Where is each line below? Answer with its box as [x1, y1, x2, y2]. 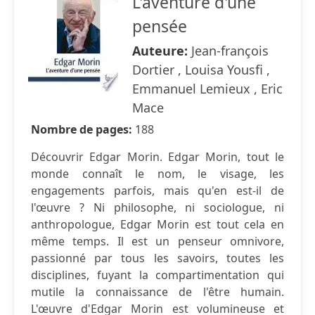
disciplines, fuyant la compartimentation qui [31, 267, 284, 283]
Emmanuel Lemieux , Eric [132, 80, 283, 97]
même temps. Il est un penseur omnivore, [31, 233, 284, 249]
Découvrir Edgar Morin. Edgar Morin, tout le [31, 149, 284, 165]
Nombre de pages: [31, 122, 135, 137]
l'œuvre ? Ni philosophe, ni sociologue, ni [31, 200, 284, 215]
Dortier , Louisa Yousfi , [132, 61, 270, 78]
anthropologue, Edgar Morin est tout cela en [31, 217, 284, 232]
